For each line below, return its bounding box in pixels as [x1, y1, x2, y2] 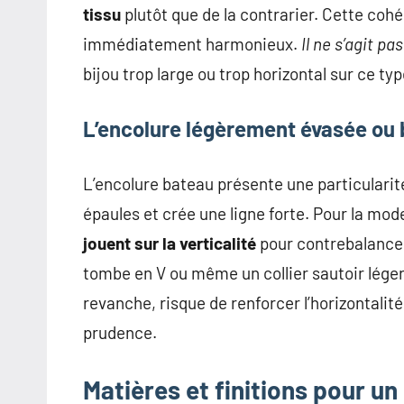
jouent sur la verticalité [83, 233, 256, 254]
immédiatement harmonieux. [83, 33, 301, 55]
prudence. [83, 322, 157, 344]
